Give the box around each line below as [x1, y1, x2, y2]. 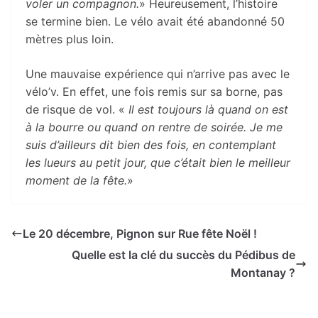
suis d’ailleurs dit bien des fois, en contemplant [26, 137, 276, 152]
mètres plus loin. [26, 31, 114, 46]
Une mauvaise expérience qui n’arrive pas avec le [26, 66, 290, 81]
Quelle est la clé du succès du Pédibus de [72, 248, 295, 263]
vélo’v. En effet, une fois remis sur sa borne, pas [26, 84, 283, 99]
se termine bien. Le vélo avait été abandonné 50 [26, 13, 285, 28]
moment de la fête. [26, 172, 127, 187]
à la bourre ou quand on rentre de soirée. [26, 119, 246, 134]
